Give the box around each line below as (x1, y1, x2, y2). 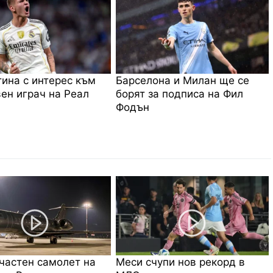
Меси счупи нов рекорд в (116, 255, 246, 268)
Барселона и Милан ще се (116, 74, 250, 87)
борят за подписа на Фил (116, 87, 244, 100)
